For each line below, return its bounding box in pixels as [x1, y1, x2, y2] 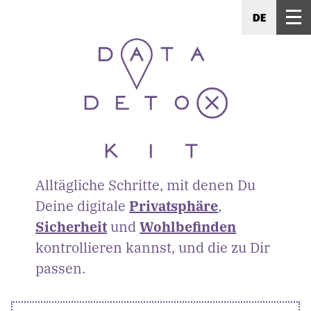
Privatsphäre [129, 196, 219, 215]
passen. [35, 258, 86, 278]
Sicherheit [35, 217, 108, 236]
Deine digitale [35, 196, 130, 215]
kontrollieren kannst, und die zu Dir [35, 237, 271, 257]
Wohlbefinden [140, 217, 237, 236]
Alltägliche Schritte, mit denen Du [35, 175, 256, 194]
